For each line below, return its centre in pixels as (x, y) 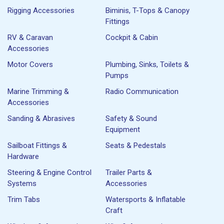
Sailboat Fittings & (37, 145)
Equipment (123, 129)
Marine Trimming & (38, 91)
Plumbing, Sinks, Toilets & (147, 64)
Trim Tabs (24, 199)
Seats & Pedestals (136, 145)
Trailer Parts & (129, 172)
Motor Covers (30, 64)
